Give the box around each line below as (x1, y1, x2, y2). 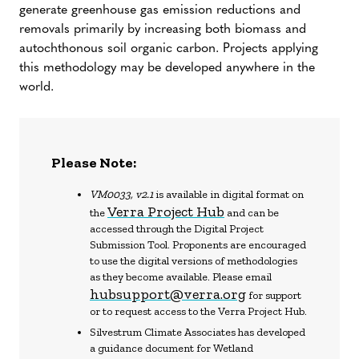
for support (246, 288, 301, 302)
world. (19, 81, 54, 94)
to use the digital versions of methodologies (90, 254, 297, 268)
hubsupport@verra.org (90, 285, 246, 303)
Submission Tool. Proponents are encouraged (90, 238, 306, 252)
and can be (224, 206, 279, 220)
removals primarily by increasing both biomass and (19, 23, 306, 36)
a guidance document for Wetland (90, 341, 253, 355)
